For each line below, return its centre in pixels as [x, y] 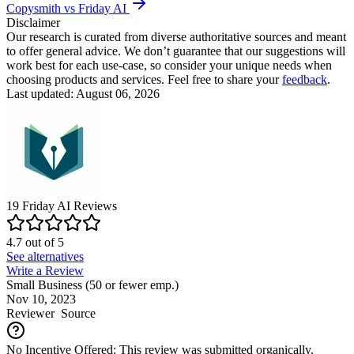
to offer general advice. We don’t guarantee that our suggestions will [176, 51]
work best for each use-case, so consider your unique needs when [169, 65]
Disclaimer [33, 22]
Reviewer [30, 313]
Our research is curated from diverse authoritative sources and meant [176, 36]
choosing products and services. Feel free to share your [144, 79]
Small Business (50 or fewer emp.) [92, 284]
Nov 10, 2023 [41, 299]
